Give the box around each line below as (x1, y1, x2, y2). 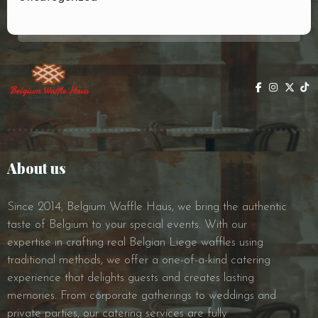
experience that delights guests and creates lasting (7, 272, 254, 285)
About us (7, 158, 66, 178)
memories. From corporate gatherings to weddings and (7, 290, 276, 302)
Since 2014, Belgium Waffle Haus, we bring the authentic (7, 201, 287, 214)
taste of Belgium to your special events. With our (7, 219, 247, 231)
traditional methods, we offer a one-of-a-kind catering (7, 254, 270, 267)
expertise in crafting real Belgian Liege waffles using (7, 236, 263, 249)
